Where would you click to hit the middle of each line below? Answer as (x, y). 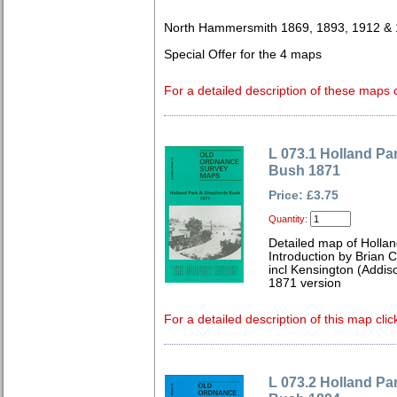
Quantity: (288, 219)
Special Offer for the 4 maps (243, 54)
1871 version (305, 283)
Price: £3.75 (304, 195)
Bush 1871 (304, 170)
